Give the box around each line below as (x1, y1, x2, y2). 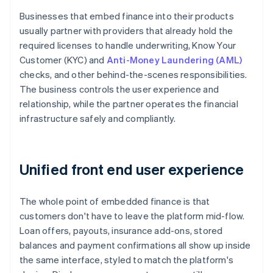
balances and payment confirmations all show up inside (19, 239, 251, 252)
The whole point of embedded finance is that (19, 195, 210, 208)
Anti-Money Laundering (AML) (106, 54, 243, 66)
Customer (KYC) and (19, 54, 107, 66)
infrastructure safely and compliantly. (19, 112, 176, 125)
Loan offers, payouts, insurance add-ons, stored (19, 224, 223, 237)
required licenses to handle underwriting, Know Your (19, 39, 236, 52)
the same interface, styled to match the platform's (19, 253, 234, 266)
